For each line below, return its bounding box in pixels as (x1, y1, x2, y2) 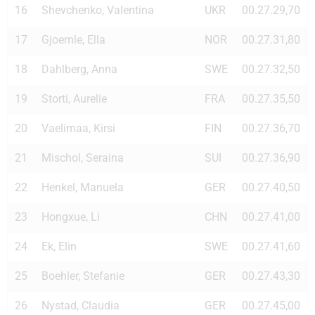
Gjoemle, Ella (41, 32, 105, 46)
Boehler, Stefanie (41, 269, 124, 283)
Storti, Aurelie (41, 91, 107, 105)
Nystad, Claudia (41, 298, 120, 312)
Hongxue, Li (41, 210, 100, 224)
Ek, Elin (41, 239, 77, 253)
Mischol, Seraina (41, 150, 124, 165)
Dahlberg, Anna (41, 62, 117, 76)
